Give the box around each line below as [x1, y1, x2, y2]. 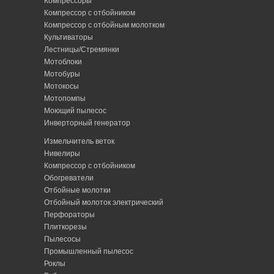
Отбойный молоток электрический [43, 198, 163, 207]
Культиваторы [43, 33, 93, 42]
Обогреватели [43, 174, 94, 183]
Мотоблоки [43, 57, 82, 67]
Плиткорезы [43, 223, 87, 232]
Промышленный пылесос [43, 247, 133, 256]
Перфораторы [43, 210, 95, 220]
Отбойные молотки [43, 186, 111, 195]
